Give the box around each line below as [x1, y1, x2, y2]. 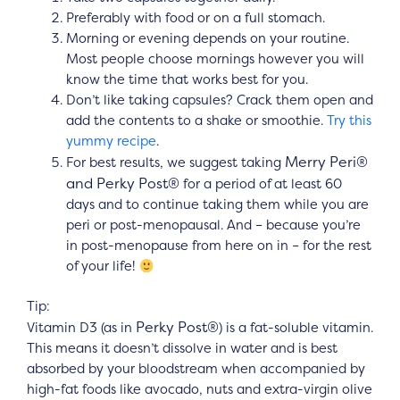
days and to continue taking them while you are [65, 196, 369, 214]
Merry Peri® [284, 152, 368, 172]
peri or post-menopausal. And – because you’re [65, 216, 361, 235]
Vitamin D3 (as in [27, 319, 136, 337]
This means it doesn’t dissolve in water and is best [27, 339, 337, 357]
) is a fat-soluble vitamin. [219, 319, 373, 337]
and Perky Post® [65, 173, 179, 194]
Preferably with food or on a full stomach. [65, 9, 325, 28]
